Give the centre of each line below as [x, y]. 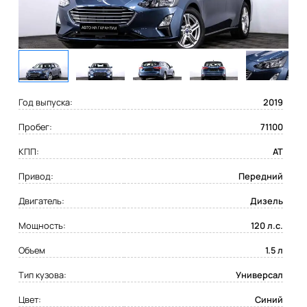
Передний [260, 176]
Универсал [259, 275]
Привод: [36, 176]
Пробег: [36, 127]
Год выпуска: [46, 102]
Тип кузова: [43, 275]
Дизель [266, 201]
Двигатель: [42, 201]
